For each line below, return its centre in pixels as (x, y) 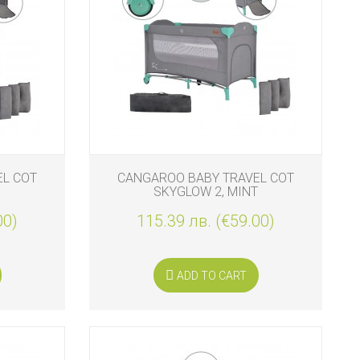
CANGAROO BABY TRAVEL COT (206, 178)
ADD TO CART (211, 275)
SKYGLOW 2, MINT (206, 191)
